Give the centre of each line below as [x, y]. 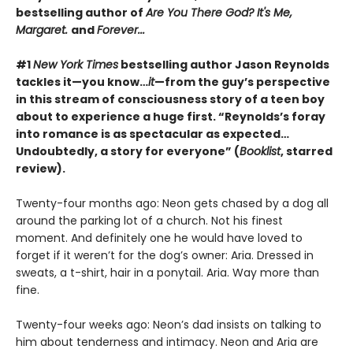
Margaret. [43, 30]
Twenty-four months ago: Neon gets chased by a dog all [172, 203]
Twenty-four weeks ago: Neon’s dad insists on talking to [169, 324]
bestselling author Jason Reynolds [224, 64]
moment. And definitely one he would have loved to [159, 238]
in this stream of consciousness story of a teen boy [170, 99]
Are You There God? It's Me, [219, 12]
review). [41, 168]
